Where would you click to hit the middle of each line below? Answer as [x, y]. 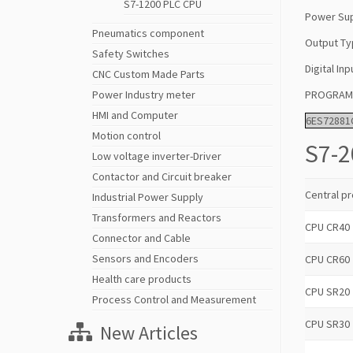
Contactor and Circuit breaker [162, 176]
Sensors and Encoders [145, 258]
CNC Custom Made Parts [149, 74]
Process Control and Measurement [174, 299]
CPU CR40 [327, 227]
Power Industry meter [144, 95]
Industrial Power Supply [148, 197]
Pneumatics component [148, 33]
